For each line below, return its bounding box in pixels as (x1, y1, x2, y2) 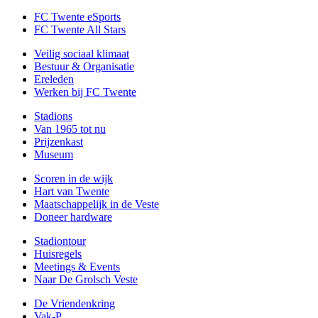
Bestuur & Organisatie (34, 60, 134, 72)
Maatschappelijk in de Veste (34, 197, 159, 210)
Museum (34, 148, 73, 160)
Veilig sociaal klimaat (34, 47, 129, 60)
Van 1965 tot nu (34, 122, 106, 135)
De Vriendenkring (34, 297, 115, 309)
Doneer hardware (34, 210, 112, 223)
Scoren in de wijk (34, 172, 113, 185)
